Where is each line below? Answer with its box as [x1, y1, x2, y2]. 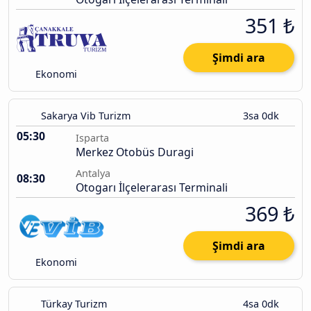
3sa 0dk [243, 109, 282, 123]
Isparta [76, 131, 109, 145]
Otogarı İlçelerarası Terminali [76, 180, 228, 196]
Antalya [76, 167, 110, 180]
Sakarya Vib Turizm [41, 109, 131, 123]
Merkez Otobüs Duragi [76, 144, 194, 160]
